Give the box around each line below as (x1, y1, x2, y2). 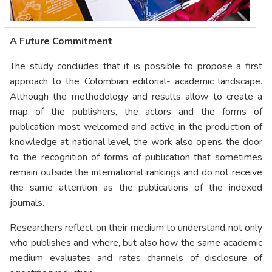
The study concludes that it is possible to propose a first (10, 59, 262, 73)
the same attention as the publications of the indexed (10, 181, 262, 195)
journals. (10, 196, 44, 210)
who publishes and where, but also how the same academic (10, 236, 262, 250)
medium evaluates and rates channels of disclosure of (10, 251, 262, 265)
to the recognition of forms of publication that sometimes (10, 151, 262, 165)
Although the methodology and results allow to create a (10, 90, 262, 104)
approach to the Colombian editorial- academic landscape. (10, 75, 262, 89)
